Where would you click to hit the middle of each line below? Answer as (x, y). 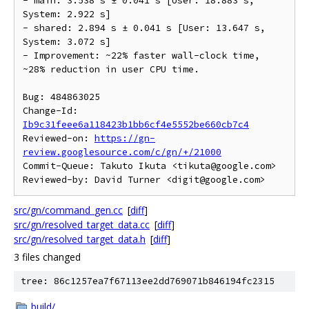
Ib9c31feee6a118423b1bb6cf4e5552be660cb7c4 (136, 124)
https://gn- (125, 138)
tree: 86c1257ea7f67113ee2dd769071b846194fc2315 (148, 281)
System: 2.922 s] (67, 14)
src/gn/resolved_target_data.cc (82, 225)
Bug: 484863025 (61, 97)
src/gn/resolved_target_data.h (80, 239)
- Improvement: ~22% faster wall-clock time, (141, 56)
